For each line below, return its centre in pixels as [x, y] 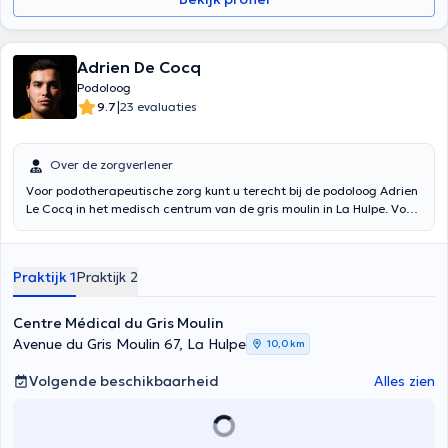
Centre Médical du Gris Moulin [118, 323]
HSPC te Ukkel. [68, 244]
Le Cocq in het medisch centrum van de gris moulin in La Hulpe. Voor [222, 208]
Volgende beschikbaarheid [124, 381]
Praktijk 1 [44, 277]
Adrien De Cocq [139, 67]
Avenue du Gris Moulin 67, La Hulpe [129, 344]
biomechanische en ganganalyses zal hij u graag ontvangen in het [217, 226]
